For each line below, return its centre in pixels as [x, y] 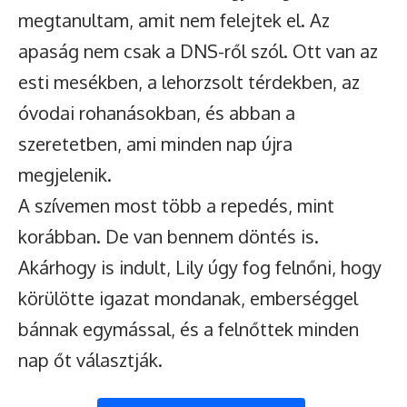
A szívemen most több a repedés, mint [176, 205]
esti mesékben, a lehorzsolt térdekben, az [189, 82]
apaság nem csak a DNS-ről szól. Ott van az [198, 51]
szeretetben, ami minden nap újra [155, 144]
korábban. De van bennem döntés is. [169, 236]
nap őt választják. [90, 360]
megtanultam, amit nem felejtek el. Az [174, 20]
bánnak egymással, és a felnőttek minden [189, 329]
